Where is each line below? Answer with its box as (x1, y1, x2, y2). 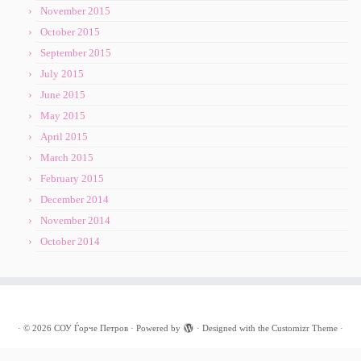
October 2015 (40, 26, 100, 39)
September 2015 (40, 47, 111, 60)
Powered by (136, 323, 180, 334)
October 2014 (40, 235, 100, 248)
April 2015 (40, 131, 88, 143)
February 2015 (40, 172, 104, 185)
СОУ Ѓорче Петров (54, 323, 128, 334)
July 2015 (40, 68, 84, 81)
